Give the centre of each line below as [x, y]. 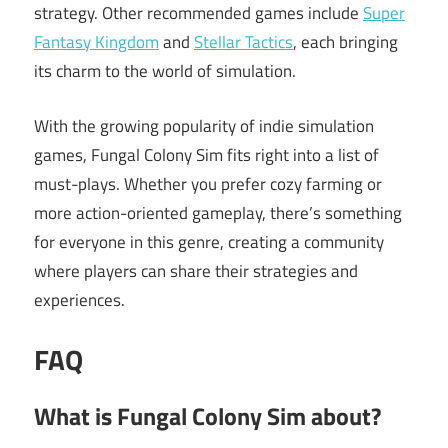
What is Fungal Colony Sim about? [207, 416]
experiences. [79, 299]
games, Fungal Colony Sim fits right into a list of [206, 154]
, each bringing [345, 42]
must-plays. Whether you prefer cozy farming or [208, 183]
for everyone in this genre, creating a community [209, 241]
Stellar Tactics [243, 42]
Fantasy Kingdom [96, 42]
